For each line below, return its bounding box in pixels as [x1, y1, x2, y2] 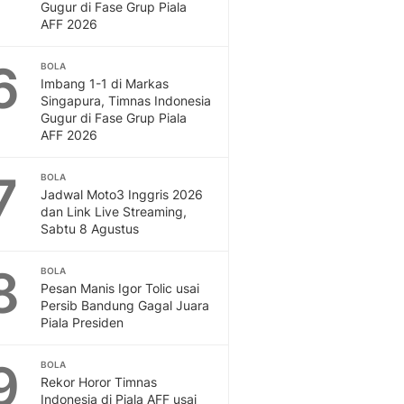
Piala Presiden [41, 315, 124, 330]
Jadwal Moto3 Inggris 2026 [41, 187, 203, 202]
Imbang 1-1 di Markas [41, 76, 169, 91]
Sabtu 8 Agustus [41, 221, 139, 236]
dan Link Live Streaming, [41, 204, 187, 219]
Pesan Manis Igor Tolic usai [41, 280, 199, 296]
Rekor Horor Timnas [41, 374, 157, 390]
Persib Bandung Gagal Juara [41, 298, 209, 313]
